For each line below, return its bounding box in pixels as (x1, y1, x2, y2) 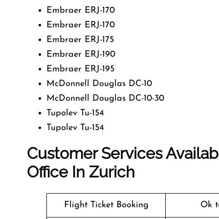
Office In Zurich (27, 163, 135, 181)
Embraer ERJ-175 (46, 35, 114, 44)
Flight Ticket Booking (64, 200, 149, 210)
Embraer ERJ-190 (46, 50, 115, 59)
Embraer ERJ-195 (46, 65, 114, 74)
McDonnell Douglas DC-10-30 (46, 94, 164, 103)
